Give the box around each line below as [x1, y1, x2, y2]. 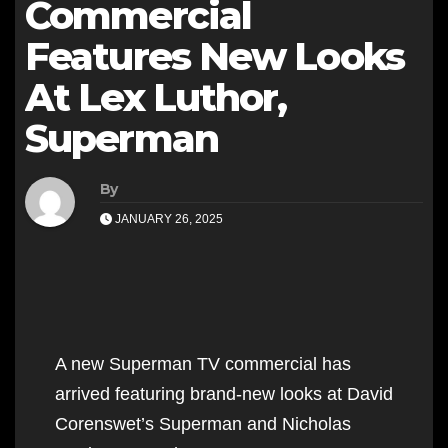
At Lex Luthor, [25, 73, 287, 121]
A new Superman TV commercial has [55, 353, 351, 374]
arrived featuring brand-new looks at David [55, 383, 393, 404]
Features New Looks [25, 32, 404, 80]
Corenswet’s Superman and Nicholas [55, 413, 351, 434]
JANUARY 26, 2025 [112, 211, 223, 226]
